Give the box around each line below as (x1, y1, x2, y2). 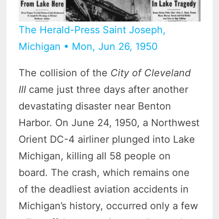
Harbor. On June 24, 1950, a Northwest (19, 116, 200, 129)
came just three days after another (26, 83, 189, 95)
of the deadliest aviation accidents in (19, 183, 189, 195)
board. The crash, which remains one (19, 166, 190, 178)
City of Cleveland (110, 66, 191, 79)
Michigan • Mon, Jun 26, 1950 (19, 40, 158, 52)
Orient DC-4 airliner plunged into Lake (19, 133, 196, 145)
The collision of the (19, 66, 111, 79)
